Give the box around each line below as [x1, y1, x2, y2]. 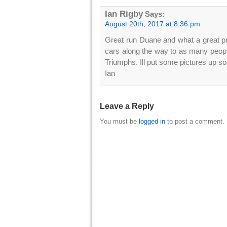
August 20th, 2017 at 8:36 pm [105, 20, 200, 28]
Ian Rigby [105, 9, 143, 19]
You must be [100, 118, 139, 125]
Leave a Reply [100, 101, 154, 110]
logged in [139, 118, 165, 125]
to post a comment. [165, 118, 224, 125]
